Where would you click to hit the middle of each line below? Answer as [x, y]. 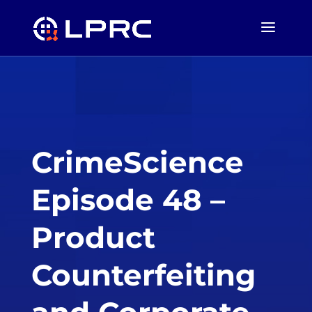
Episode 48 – [128, 200]
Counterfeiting [143, 275]
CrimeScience [137, 162]
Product [93, 237]
